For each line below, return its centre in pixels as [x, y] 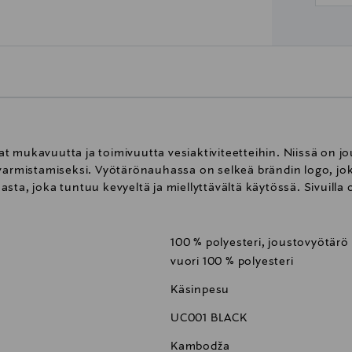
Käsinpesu [200, 290]
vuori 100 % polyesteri [232, 262]
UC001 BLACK [209, 319]
